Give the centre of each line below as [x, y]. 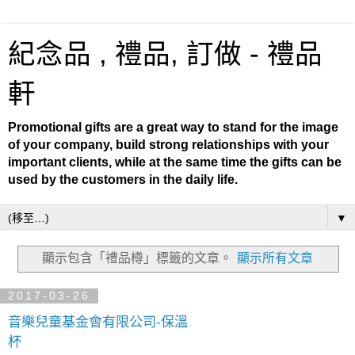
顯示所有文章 [275, 258]
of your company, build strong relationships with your [168, 145]
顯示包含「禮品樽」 [99, 258]
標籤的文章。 [194, 258]
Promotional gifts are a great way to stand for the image [173, 127]
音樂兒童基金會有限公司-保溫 [98, 322]
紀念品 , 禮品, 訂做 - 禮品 [165, 54]
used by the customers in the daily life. [123, 179]
